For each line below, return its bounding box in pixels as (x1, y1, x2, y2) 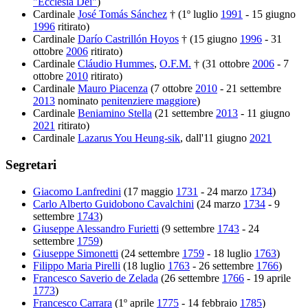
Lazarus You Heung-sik (78, 132, 180, 144)
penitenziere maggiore (101, 95, 197, 107)
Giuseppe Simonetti (33, 247, 118, 259)
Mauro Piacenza (78, 82, 148, 95)
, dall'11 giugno (180, 132, 250, 144)
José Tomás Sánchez (78, 8, 167, 21)
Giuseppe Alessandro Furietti (33, 222, 159, 234)
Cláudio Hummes (78, 58, 154, 70)
